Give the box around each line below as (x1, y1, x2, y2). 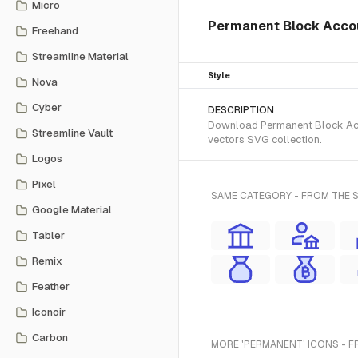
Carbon (32, 332, 68, 344)
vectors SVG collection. (208, 133, 322, 145)
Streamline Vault (32, 127, 113, 139)
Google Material (32, 204, 112, 216)
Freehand (32, 25, 78, 37)
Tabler (32, 229, 65, 241)
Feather (32, 280, 70, 292)
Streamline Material (32, 50, 129, 62)
